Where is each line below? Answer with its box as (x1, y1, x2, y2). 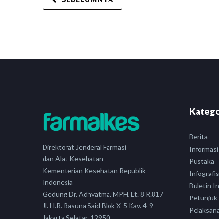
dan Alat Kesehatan (43, 154, 103, 163)
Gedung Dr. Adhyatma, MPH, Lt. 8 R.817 (43, 190, 163, 198)
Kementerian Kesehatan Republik (43, 166, 146, 175)
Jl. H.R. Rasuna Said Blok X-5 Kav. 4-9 (43, 201, 153, 210)
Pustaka (189, 157, 214, 166)
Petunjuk (189, 194, 217, 202)
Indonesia (43, 178, 73, 187)
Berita (189, 132, 208, 141)
